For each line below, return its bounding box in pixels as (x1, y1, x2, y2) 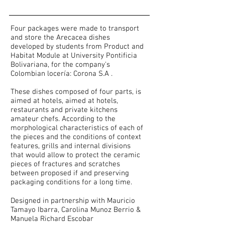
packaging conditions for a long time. (11, 177, 132, 187)
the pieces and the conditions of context (11, 132, 141, 142)
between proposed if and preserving (11, 168, 129, 178)
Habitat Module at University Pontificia (11, 51, 137, 60)
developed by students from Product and (11, 42, 144, 51)
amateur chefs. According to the (11, 114, 116, 124)
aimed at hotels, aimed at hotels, (11, 96, 118, 105)
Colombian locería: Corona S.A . (11, 69, 113, 78)
